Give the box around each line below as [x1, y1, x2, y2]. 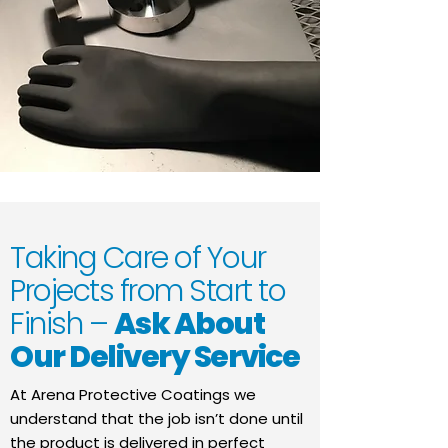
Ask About [113, 303, 264, 345]
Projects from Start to [10, 270, 285, 312]
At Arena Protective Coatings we [10, 384, 256, 405]
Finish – [10, 303, 114, 345]
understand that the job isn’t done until [10, 408, 303, 429]
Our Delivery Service [10, 336, 299, 378]
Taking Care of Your [10, 237, 266, 279]
